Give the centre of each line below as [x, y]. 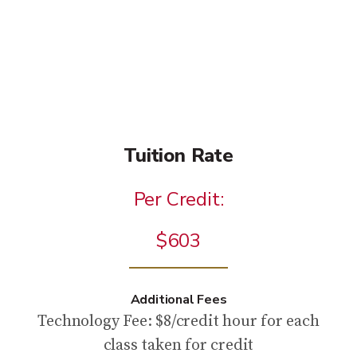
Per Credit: [178, 200]
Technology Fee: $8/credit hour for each [178, 322]
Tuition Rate [178, 156]
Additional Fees [178, 300]
